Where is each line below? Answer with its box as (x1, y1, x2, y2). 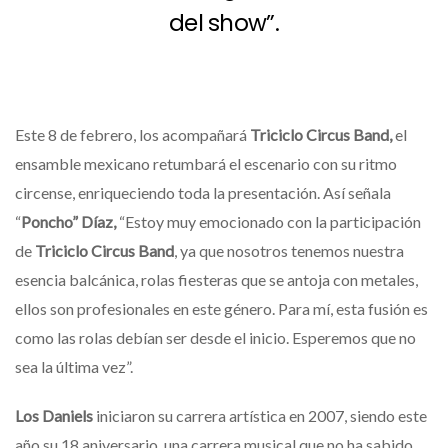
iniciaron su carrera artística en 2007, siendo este (96, 405, 427, 425)
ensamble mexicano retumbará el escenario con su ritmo (15, 153, 397, 173)
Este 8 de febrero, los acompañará (15, 124, 250, 144)
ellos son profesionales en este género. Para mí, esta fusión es (15, 298, 428, 318)
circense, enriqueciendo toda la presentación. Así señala (15, 182, 391, 202)
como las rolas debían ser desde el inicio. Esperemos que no (15, 327, 416, 347)
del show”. (168, 6, 280, 39)
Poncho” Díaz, (21, 211, 119, 231)
